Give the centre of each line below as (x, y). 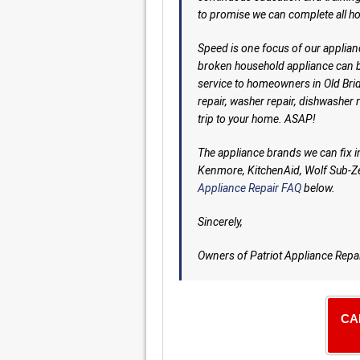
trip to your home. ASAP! (257, 119)
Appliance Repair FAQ (250, 188)
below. (318, 188)
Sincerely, (220, 221)
